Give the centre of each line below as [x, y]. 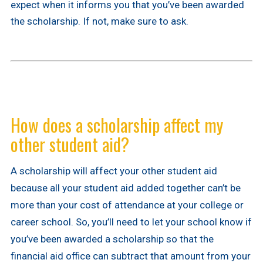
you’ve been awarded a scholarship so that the [112, 239]
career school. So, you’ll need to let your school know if [131, 222]
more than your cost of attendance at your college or [127, 205]
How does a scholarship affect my [117, 125]
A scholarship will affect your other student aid [114, 171]
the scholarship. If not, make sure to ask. [99, 21]
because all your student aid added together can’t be [125, 188]
